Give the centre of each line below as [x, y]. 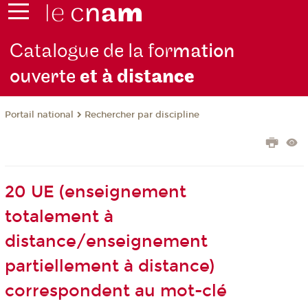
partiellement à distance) [109, 266]
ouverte [45, 77]
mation [204, 52]
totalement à [59, 217]
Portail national [39, 115]
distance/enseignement [106, 242]
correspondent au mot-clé [115, 291]
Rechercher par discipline [142, 115]
